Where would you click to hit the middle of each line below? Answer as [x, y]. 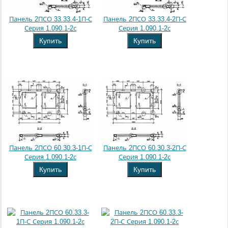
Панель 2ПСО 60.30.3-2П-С [145, 148]
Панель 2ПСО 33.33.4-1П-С [50, 19]
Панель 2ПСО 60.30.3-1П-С [50, 148]
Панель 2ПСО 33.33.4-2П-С [145, 19]
